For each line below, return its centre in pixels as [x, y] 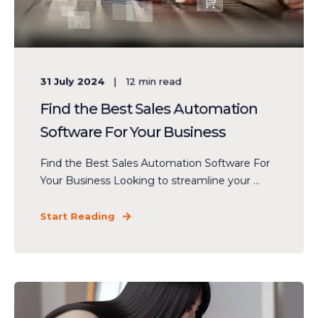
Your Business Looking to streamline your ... [150, 181]
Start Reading [77, 216]
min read [160, 81]
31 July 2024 [72, 81]
